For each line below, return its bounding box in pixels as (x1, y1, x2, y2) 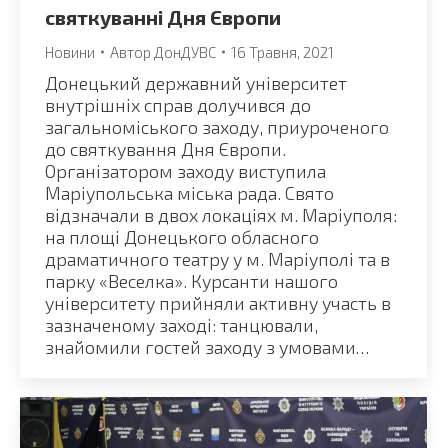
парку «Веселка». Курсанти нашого (45, 269, 338, 292)
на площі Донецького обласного (45, 225, 319, 248)
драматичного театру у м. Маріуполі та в (45, 247, 390, 270)
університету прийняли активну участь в (45, 291, 391, 314)
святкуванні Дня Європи (45, 4, 281, 29)
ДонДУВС (154, 42, 216, 61)
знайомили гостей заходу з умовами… (45, 335, 369, 358)
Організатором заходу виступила (45, 159, 326, 182)
